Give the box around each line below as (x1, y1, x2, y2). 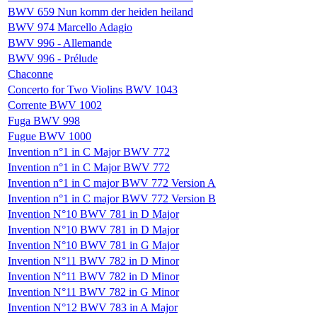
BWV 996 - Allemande (8, 36, 112, 49)
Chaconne (8, 67, 53, 80)
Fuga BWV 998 (8, 114, 80, 127)
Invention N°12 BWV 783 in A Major (8, 301, 178, 313)
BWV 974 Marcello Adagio (8, 21, 132, 33)
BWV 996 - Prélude (8, 52, 98, 64)
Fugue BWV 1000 (8, 129, 91, 142)
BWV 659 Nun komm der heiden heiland (8, 5, 193, 18)
